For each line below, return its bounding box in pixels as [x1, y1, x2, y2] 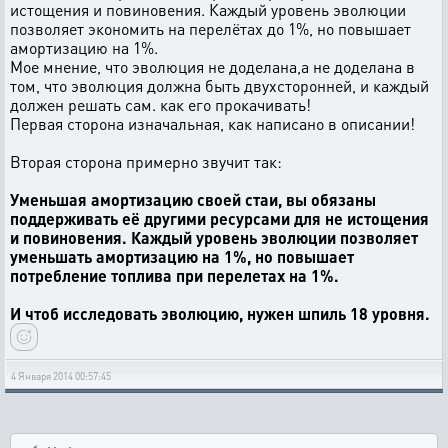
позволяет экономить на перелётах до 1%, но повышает [10, 18, 411, 39]
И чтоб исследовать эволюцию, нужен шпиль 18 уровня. [10, 303, 430, 324]
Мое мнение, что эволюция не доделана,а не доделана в [10, 56, 415, 77]
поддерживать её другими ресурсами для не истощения [10, 208, 429, 229]
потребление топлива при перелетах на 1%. [10, 265, 339, 286]
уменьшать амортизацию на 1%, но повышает [10, 246, 354, 267]
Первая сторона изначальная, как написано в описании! [10, 113, 415, 134]
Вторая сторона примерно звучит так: [10, 151, 282, 172]
